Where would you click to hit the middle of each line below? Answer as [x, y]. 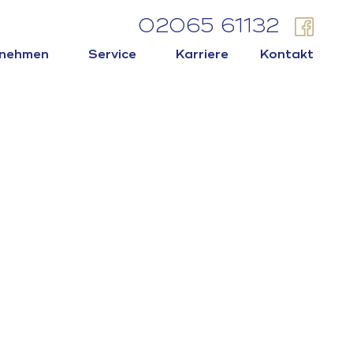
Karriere [202, 54]
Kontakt [286, 54]
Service [112, 54]
